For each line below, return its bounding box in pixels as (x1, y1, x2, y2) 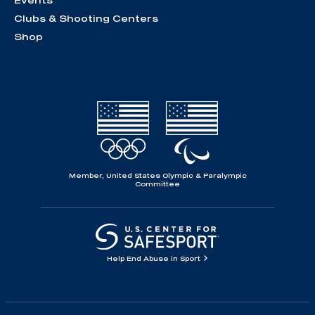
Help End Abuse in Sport (106, 254, 202, 262)
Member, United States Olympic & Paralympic (68, 171, 247, 179)
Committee (135, 179, 180, 188)
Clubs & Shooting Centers (14, 13, 158, 25)
